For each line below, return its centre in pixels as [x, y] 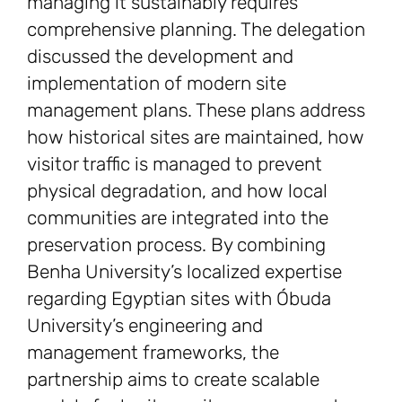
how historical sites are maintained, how [196, 137]
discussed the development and [160, 57]
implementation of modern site [157, 83]
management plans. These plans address [196, 110]
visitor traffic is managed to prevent [175, 164]
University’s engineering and [145, 326]
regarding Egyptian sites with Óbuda [179, 299]
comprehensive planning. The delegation [196, 30]
